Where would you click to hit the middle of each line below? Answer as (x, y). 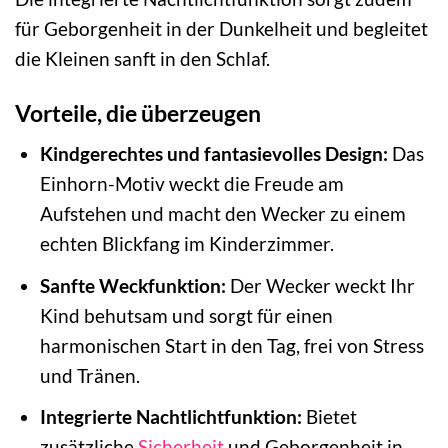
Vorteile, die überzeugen (138, 112)
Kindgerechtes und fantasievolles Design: (213, 154)
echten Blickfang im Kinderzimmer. (186, 244)
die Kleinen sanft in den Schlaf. (142, 58)
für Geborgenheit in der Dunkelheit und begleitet (221, 28)
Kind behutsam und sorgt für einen (186, 315)
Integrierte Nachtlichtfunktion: (170, 417)
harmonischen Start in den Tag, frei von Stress (231, 345)
